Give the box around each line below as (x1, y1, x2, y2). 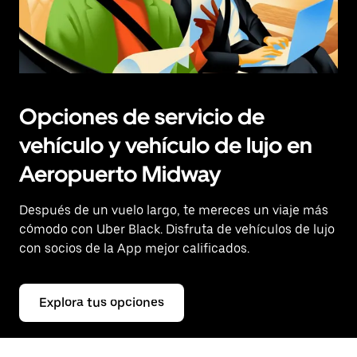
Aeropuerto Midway (19, 160, 221, 188)
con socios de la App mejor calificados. (19, 241, 249, 257)
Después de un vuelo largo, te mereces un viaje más (19, 202, 328, 218)
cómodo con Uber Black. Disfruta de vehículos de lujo (19, 222, 335, 237)
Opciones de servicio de (19, 103, 265, 131)
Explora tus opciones (39, 295, 164, 311)
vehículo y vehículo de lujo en (19, 131, 312, 159)
